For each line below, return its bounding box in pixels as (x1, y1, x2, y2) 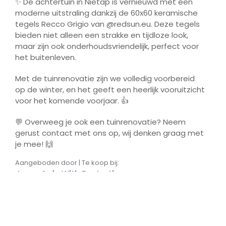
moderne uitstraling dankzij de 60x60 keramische (15, 8, 198, 19)
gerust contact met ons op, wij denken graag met (15, 128, 204, 139)
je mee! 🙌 (15, 139, 53, 150)
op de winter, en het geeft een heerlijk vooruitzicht (15, 84, 205, 95)
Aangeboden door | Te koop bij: (15, 158, 119, 168)
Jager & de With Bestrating (15, 168, 125, 180)
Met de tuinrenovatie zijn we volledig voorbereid (15, 73, 195, 84)
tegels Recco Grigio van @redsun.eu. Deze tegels (15, 19, 200, 30)
